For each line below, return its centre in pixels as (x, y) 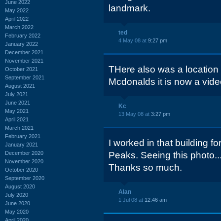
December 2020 (24, 153)
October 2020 (21, 169)
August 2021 (20, 86)
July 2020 (17, 195)
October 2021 (21, 69)
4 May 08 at (133, 40)
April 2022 (17, 18)
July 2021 (17, 94)
